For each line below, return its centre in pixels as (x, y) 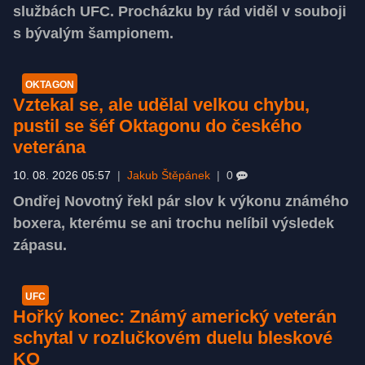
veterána (49, 147)
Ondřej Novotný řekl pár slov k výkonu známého (181, 201)
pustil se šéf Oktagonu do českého (157, 125)
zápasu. (40, 245)
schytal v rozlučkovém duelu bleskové (173, 337)
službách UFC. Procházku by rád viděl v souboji (180, 11)
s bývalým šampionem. (93, 33)
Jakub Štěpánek (169, 175)
